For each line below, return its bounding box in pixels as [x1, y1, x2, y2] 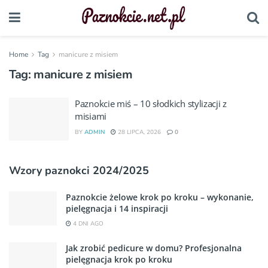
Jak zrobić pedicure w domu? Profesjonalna [66, 242, 242, 254]
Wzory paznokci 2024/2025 [9, 163, 149, 178]
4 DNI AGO [71, 219, 103, 228]
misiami [75, 110, 106, 122]
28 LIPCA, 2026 [116, 128, 161, 136]
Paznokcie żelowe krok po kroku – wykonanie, [66, 191, 254, 203]
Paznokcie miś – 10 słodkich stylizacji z [75, 98, 227, 109]
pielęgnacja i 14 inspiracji [66, 202, 168, 214]
